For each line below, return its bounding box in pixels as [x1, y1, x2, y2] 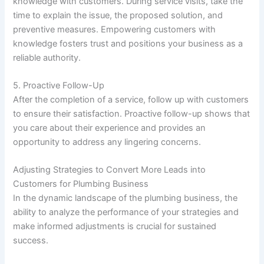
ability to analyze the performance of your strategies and [13, 207, 239, 218]
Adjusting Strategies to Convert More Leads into [13, 164, 206, 176]
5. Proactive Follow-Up [13, 80, 105, 91]
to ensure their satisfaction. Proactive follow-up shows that [13, 108, 250, 119]
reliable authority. [13, 52, 81, 63]
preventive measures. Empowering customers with [13, 24, 216, 35]
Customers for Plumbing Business [13, 179, 149, 190]
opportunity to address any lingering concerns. [13, 136, 202, 147]
